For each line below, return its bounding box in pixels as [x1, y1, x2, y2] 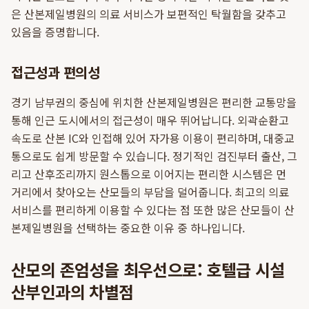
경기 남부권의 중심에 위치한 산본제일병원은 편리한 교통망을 [11, 94, 297, 110]
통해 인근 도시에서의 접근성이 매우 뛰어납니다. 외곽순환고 [11, 112, 289, 128]
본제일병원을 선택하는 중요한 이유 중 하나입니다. [11, 219, 245, 236]
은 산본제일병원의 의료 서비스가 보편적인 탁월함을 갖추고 [11, 6, 286, 22]
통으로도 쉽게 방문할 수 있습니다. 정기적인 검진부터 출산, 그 [11, 148, 297, 164]
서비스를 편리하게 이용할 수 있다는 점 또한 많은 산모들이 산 [11, 201, 295, 218]
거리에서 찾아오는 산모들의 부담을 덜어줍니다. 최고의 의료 [11, 183, 289, 200]
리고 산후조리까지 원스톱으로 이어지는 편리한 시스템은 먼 [11, 166, 286, 182]
